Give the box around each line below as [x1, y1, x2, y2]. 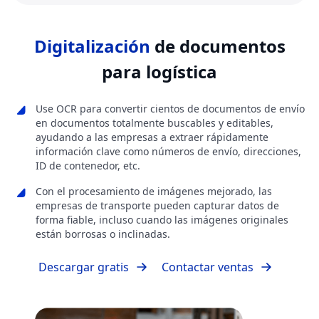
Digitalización [33, 34, 150, 58]
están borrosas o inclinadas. [36, 227, 170, 241]
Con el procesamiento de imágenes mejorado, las [36, 184, 272, 199]
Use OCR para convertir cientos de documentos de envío [36, 102, 305, 116]
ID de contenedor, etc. [36, 159, 140, 173]
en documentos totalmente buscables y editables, [36, 116, 273, 130]
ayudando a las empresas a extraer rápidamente [36, 130, 268, 145]
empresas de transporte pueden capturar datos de [36, 199, 279, 213]
